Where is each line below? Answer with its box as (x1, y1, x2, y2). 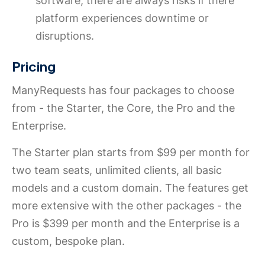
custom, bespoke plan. (12, 234, 125, 247)
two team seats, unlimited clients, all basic (12, 163, 222, 176)
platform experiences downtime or (35, 11, 209, 24)
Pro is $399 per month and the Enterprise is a (12, 216, 240, 230)
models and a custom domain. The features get (12, 181, 248, 194)
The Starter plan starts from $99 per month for (12, 146, 250, 159)
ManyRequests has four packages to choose (12, 83, 234, 96)
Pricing (12, 57, 56, 75)
